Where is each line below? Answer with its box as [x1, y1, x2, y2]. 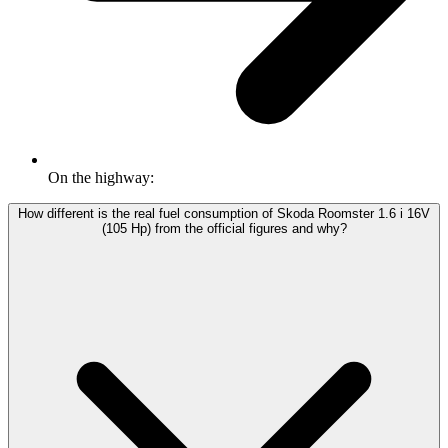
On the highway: [48, 169, 154, 187]
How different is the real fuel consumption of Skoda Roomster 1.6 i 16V [18, 206, 430, 222]
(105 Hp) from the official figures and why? [101, 221, 347, 237]
